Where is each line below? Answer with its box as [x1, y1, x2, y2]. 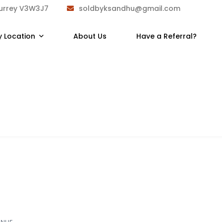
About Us [73, 31, 107, 41]
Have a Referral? [136, 31, 197, 41]
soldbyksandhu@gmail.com [78, 3, 180, 13]
